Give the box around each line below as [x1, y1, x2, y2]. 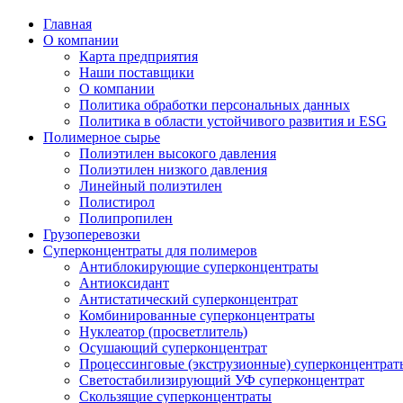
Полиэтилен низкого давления [79, 162, 267, 178]
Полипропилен [79, 210, 173, 227]
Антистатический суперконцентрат [79, 291, 298, 308]
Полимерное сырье [43, 130, 160, 146]
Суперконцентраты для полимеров [43, 243, 257, 259]
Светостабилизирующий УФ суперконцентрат [79, 372, 364, 389]
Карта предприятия [79, 49, 198, 65]
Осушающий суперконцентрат [79, 340, 267, 356]
